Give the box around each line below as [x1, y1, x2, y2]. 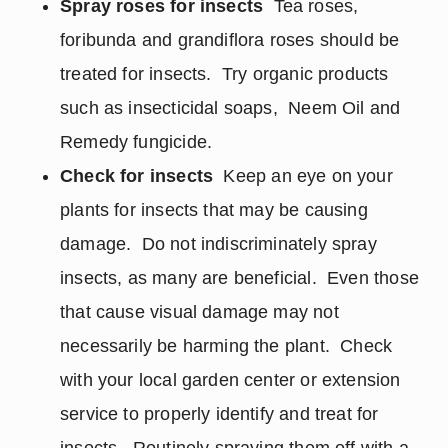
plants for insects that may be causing [60, 200, 368, 220]
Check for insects [60, 166, 214, 186]
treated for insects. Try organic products [60, 64, 389, 84]
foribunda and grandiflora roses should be [60, 30, 400, 50]
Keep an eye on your [213, 166, 393, 186]
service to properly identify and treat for [60, 404, 379, 424]
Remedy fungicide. [60, 132, 213, 152]
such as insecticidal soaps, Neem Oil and [60, 98, 401, 118]
